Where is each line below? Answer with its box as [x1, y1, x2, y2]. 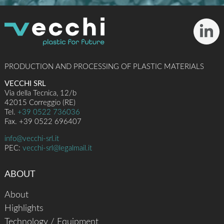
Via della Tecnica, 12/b [4, 89, 77, 97]
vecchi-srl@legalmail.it [22, 144, 92, 152]
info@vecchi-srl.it [4, 134, 59, 142]
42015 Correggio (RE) [4, 98, 76, 106]
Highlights [4, 203, 44, 213]
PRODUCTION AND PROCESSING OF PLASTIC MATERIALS [4, 63, 204, 71]
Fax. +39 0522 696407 [4, 117, 82, 125]
